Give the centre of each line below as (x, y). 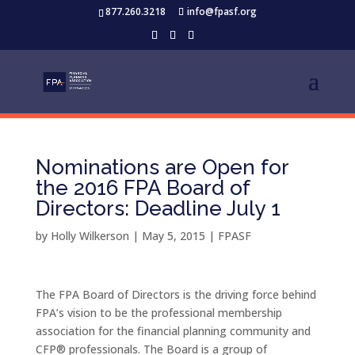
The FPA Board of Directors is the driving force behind (176, 294)
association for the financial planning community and (173, 331)
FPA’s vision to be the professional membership (158, 313)
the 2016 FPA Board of (142, 188)
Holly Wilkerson (90, 236)
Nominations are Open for (162, 167)
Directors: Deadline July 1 (158, 208)
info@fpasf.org (221, 11)
